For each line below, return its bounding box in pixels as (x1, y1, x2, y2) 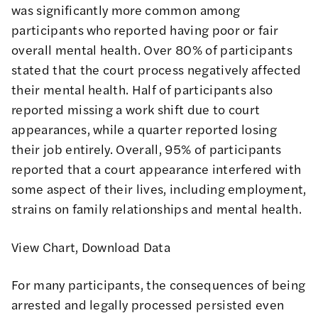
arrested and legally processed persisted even (11, 295, 285, 313)
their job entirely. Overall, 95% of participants (11, 140, 282, 158)
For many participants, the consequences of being (11, 275, 306, 293)
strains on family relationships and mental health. (11, 199, 302, 218)
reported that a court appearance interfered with (11, 160, 302, 178)
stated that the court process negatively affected (11, 60, 302, 79)
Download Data (81, 237, 171, 256)
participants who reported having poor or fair (11, 21, 279, 39)
